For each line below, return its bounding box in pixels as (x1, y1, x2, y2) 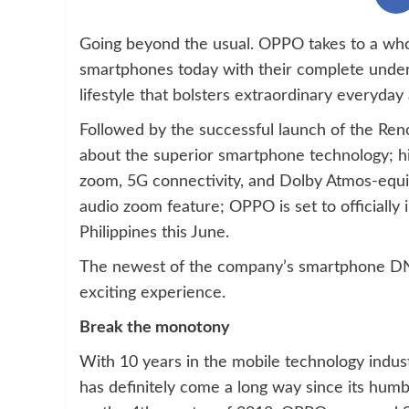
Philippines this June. (79, 224, 229, 241)
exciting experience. (79, 284, 225, 301)
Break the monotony (79, 319, 230, 336)
